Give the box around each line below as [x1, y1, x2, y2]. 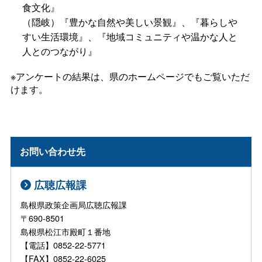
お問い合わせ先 [20, 144, 86, 158]
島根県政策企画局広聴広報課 [20, 198, 127, 211]
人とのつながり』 [22, 44, 97, 58]
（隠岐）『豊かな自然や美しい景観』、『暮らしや [22, 15, 237, 29]
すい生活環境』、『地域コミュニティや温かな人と [22, 30, 237, 44]
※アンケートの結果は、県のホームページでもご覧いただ [10, 70, 250, 84]
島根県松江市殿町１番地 [20, 225, 136, 237]
